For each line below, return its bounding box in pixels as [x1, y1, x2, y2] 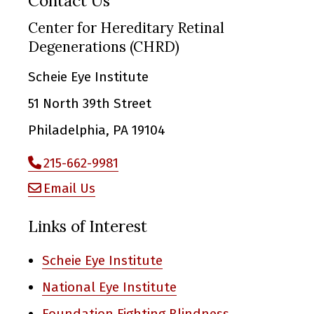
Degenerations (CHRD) [28, 37, 179, 56]
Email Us [43, 179, 95, 196]
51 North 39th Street [28, 95, 151, 112]
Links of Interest [28, 215, 147, 236]
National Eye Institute [42, 278, 177, 295]
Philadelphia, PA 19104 [28, 122, 165, 139]
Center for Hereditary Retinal [28, 18, 224, 37]
